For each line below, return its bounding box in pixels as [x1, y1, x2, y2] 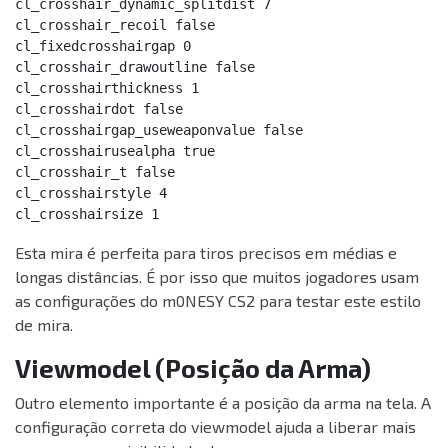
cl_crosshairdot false [15, 101, 183, 118]
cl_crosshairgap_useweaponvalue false [15, 122, 303, 139]
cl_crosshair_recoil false [15, 17, 215, 34]
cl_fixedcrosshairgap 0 [15, 38, 191, 55]
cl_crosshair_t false [15, 164, 175, 181]
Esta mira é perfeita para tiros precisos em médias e [15, 243, 397, 263]
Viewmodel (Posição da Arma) [15, 353, 371, 384]
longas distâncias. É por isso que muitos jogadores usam [15, 267, 419, 287]
